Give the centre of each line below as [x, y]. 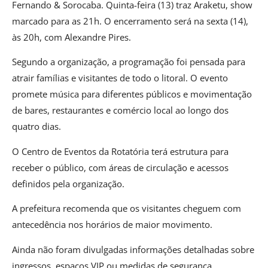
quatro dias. [36, 127]
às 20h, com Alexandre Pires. [71, 37]
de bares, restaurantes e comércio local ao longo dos [120, 110]
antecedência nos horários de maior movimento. [112, 225]
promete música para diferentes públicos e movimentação [132, 94]
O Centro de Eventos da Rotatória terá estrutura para [120, 151]
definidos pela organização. [68, 183]
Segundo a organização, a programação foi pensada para [129, 62]
